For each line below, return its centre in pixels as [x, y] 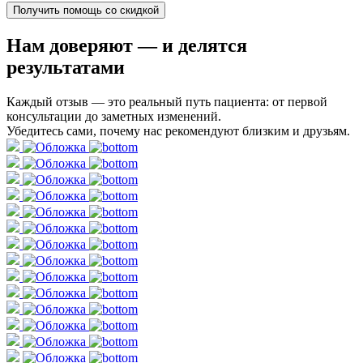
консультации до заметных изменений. [114, 117]
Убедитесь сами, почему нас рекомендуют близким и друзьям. [178, 131]
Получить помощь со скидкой [86, 11]
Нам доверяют [70, 46]
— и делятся [190, 46]
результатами [66, 68]
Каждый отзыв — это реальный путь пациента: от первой [167, 102]
